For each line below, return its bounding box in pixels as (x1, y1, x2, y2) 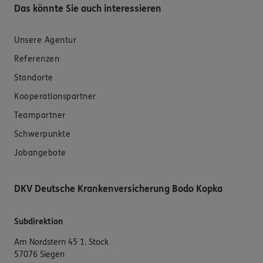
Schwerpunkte (14, 129, 70, 139)
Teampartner (14, 110, 66, 120)
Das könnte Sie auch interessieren (14, 2, 161, 14)
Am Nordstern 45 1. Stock (14, 237, 109, 247)
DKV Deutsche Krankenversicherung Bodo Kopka (14, 183, 222, 194)
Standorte (14, 72, 53, 83)
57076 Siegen (14, 249, 65, 259)
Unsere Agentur (14, 35, 76, 45)
